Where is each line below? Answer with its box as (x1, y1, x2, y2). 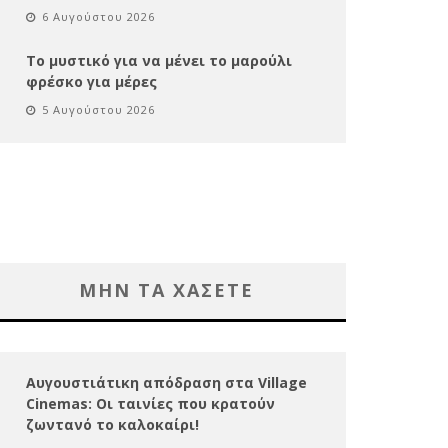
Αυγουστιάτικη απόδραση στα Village (26, 372, 307, 392)
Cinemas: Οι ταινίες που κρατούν (26, 393, 275, 413)
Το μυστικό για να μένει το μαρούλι (26, 50, 292, 70)
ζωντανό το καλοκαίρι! (26, 414, 199, 434)
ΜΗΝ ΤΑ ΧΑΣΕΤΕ (78, 277, 254, 302)
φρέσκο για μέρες (26, 71, 157, 91)
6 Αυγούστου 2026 (42, 8, 155, 24)
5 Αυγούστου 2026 (42, 101, 155, 117)
